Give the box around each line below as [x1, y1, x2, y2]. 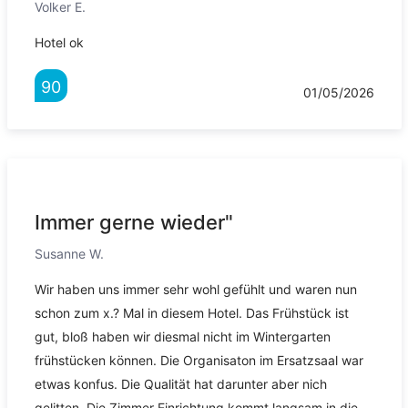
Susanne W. [34, 246, 104, 262]
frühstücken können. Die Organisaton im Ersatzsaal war [34, 352, 363, 369]
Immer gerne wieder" [34, 210, 233, 235]
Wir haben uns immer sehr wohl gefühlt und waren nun [34, 281, 357, 298]
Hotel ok [34, 35, 84, 51]
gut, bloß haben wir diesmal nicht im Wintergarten [34, 329, 331, 345]
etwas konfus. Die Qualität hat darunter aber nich [34, 376, 327, 393]
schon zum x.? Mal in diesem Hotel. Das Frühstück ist [34, 305, 349, 321]
